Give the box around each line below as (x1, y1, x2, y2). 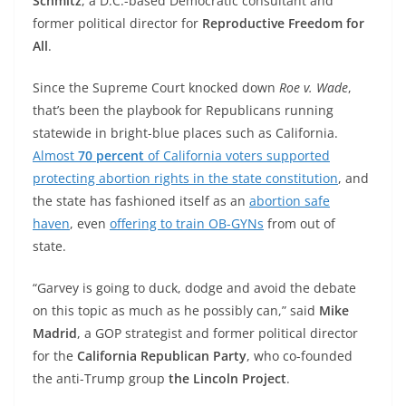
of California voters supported (144, 146, 330, 164)
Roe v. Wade (279, 78, 348, 96)
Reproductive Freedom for (202, 14, 364, 32)
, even (70, 214, 110, 232)
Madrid (33, 324, 77, 342)
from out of (264, 214, 335, 232)
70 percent (78, 146, 144, 164)
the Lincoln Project (169, 369, 286, 387)
